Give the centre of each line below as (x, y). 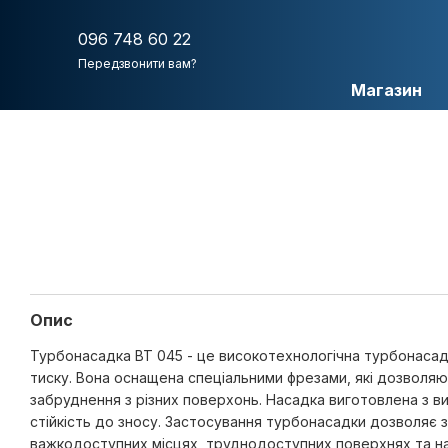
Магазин (386, 90)
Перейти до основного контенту (131, 14)
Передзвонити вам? (137, 64)
